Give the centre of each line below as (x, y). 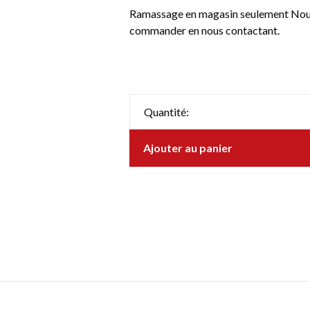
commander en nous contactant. (204, 30)
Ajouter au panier (188, 148)
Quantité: (166, 112)
